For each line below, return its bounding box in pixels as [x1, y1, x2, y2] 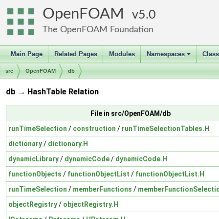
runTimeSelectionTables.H [122, 124, 209, 132]
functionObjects [8, 170, 62, 178]
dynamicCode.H [115, 154, 167, 163]
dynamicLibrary [8, 154, 59, 163]
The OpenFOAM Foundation [43, 25, 153, 34]
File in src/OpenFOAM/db [90, 109, 171, 117]
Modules [109, 50, 135, 58]
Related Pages [54, 50, 97, 58]
